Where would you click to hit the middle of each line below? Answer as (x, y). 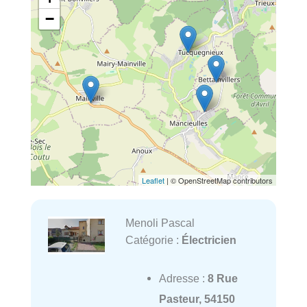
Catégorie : (153, 240)
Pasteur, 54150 (197, 299)
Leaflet (153, 180)
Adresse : (183, 279)
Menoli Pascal (160, 222)
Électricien (209, 240)
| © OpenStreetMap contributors (219, 180)
